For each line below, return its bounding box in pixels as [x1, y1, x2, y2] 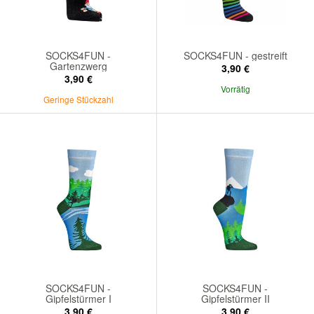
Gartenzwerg [49, 58, 107, 73]
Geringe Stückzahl [43, 93, 114, 105]
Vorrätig [220, 82, 250, 95]
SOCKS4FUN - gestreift [183, 48, 287, 62]
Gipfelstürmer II [200, 291, 270, 306]
